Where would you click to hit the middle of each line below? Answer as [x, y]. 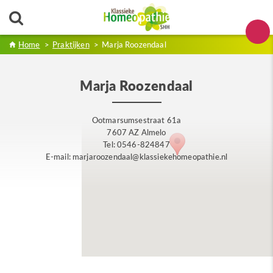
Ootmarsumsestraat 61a [136, 120]
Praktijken [71, 44]
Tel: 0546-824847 [136, 144]
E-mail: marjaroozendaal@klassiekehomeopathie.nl [136, 157]
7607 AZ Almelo [136, 132]
